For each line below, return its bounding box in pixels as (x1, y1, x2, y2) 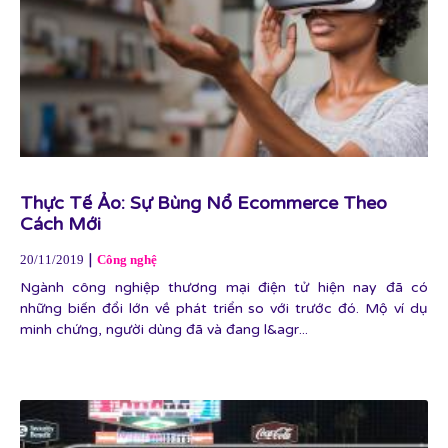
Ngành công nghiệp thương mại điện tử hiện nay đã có (20, 279, 428, 296)
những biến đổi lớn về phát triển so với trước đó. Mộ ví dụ (20, 300, 428, 317)
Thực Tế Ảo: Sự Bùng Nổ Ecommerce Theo (20, 192, 387, 214)
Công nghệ (97, 252, 157, 267)
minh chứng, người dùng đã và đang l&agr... (20, 321, 308, 338)
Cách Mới (20, 213, 101, 235)
